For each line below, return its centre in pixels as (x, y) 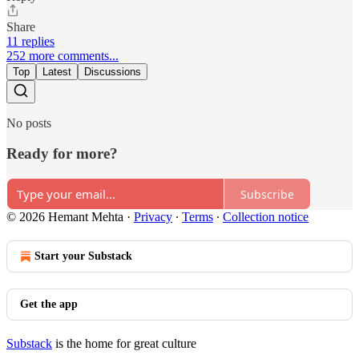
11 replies (30, 41)
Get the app (49, 305)
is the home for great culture (124, 344)
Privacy (153, 217)
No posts (29, 123)
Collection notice (266, 217)
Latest (57, 71)
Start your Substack (83, 256)
